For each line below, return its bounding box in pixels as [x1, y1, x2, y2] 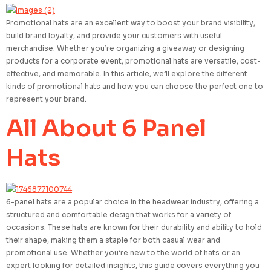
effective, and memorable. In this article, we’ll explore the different [6, 69, 247, 78]
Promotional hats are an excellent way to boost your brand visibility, [6, 18, 255, 27]
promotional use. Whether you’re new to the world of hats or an [6, 248, 240, 258]
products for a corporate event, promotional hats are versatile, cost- [6, 56, 261, 65]
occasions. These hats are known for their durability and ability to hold [6, 223, 262, 232]
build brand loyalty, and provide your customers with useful [6, 31, 222, 40]
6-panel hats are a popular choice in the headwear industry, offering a [6, 197, 259, 207]
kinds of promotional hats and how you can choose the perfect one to [6, 82, 263, 91]
